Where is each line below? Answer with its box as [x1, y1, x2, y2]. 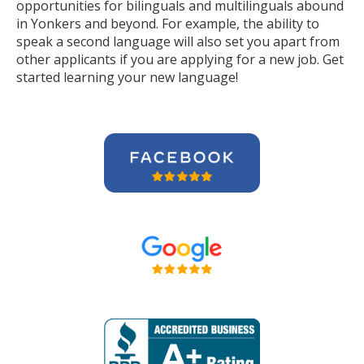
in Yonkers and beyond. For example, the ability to [16, 15, 319, 32]
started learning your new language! [16, 68, 241, 86]
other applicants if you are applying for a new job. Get [16, 50, 344, 68]
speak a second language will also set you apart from [16, 32, 340, 50]
